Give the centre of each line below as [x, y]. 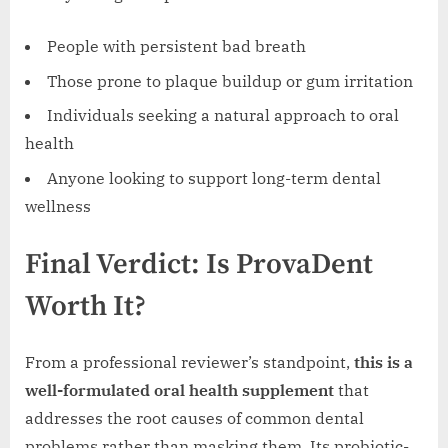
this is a [383, 362]
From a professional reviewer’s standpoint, [189, 362]
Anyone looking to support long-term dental [214, 177]
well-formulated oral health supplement [179, 390]
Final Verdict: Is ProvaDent [199, 264]
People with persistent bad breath [176, 46]
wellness [58, 205]
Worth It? [85, 306]
